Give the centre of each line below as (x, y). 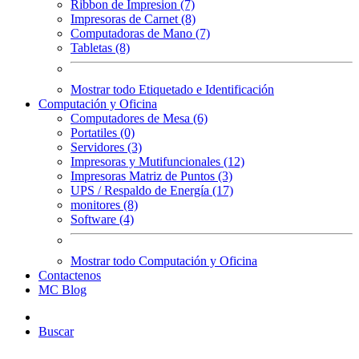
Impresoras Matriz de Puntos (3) (151, 176)
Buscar (56, 331)
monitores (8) (104, 205)
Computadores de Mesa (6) (139, 118)
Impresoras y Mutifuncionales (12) (157, 161)
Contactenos (70, 275)
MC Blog (63, 290)
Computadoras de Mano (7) (140, 33)
